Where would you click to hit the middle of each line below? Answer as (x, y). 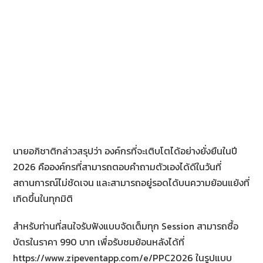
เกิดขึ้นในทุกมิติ (43, 199)
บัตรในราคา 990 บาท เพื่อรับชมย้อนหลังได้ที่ (99, 242)
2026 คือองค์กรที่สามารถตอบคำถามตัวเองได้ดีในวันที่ (117, 167)
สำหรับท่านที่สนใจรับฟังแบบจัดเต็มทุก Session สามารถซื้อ (126, 226)
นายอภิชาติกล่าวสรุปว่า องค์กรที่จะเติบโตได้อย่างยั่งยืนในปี (125, 151)
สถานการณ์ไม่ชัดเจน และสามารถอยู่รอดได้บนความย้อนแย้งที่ (131, 183)
